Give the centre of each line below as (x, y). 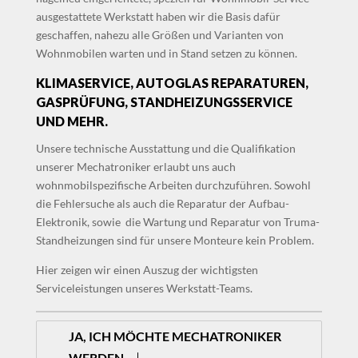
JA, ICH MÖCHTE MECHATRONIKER (175, 336)
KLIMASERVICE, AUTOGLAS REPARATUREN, (172, 83)
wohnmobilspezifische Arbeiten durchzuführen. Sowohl (173, 185)
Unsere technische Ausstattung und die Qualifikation (165, 149)
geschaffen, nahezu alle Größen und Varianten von (159, 35)
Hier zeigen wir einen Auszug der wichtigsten (147, 270)
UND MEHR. (72, 121)
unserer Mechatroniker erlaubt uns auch (135, 167)
